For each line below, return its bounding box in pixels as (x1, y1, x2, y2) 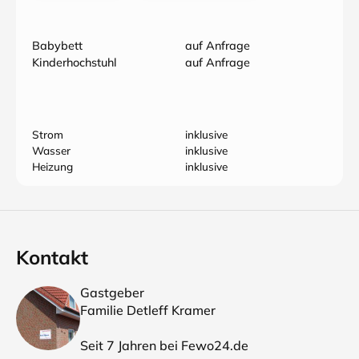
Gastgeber (80, 284, 144, 301)
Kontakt (16, 245, 88, 269)
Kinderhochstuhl (32, 55, 117, 70)
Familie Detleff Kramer (80, 302, 216, 318)
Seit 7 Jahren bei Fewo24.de (80, 337, 248, 353)
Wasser (32, 143, 71, 157)
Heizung (32, 159, 73, 173)
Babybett (32, 38, 83, 53)
